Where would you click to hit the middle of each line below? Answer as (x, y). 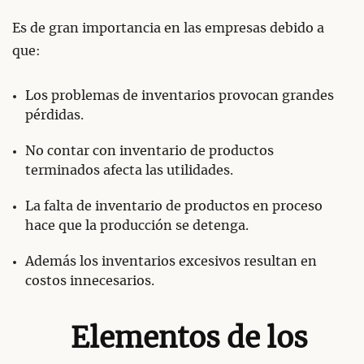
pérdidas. (54, 115)
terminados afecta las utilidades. (129, 170)
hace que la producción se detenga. (137, 225)
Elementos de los (189, 339)
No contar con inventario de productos (149, 151)
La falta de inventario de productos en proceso (174, 206)
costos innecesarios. (90, 281)
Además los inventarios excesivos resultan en (171, 261)
